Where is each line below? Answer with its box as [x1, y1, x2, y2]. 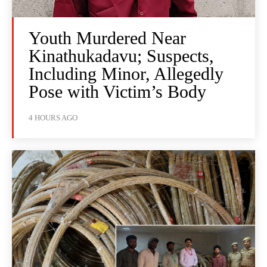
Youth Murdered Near [29, 28, 186, 48]
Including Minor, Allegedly [29, 64, 223, 84]
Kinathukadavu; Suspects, [29, 46, 214, 66]
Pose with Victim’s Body [29, 82, 206, 102]
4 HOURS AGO [29, 113, 77, 123]
